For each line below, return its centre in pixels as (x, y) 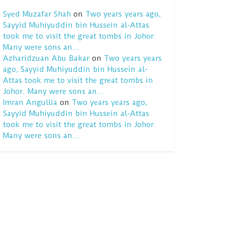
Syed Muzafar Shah (37, 14)
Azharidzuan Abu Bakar (46, 58)
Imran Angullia (30, 102)
